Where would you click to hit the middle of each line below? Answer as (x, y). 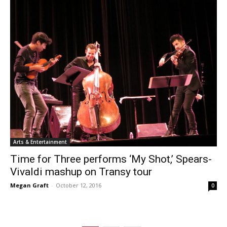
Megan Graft (29, 185)
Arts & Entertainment (40, 142)
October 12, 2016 (79, 185)
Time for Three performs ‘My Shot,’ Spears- (111, 159)
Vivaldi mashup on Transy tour (81, 172)
